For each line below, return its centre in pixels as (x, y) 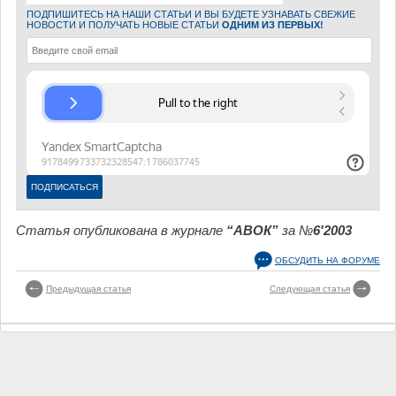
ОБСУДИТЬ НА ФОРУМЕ (327, 260)
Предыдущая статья (88, 288)
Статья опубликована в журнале (121, 230)
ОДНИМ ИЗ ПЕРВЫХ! (273, 24)
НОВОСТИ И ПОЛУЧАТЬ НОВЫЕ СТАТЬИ (124, 24)
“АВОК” (252, 230)
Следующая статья (310, 288)
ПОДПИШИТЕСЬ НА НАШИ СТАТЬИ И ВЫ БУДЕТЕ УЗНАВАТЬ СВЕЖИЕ (191, 14)
